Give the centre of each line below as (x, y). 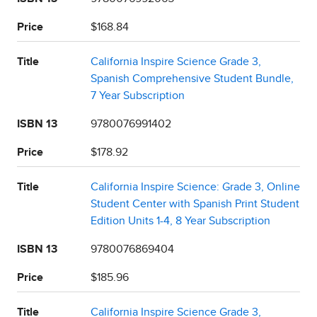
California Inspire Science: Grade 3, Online (195, 186)
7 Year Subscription (138, 95)
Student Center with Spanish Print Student (195, 203)
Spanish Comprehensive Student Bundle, (192, 78)
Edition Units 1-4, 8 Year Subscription (180, 220)
